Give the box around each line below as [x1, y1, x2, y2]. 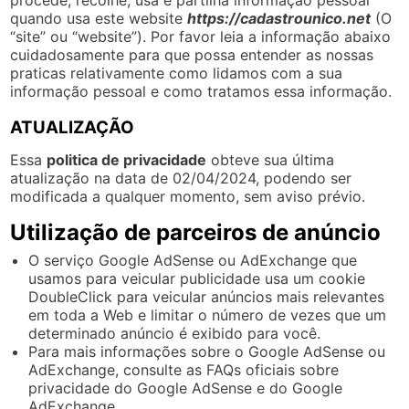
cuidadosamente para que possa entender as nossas [10, 45, 374, 64]
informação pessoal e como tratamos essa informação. [10, 81, 393, 100]
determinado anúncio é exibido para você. [28, 323, 321, 342]
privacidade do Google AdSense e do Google [28, 378, 343, 397]
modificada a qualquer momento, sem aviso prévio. [10, 186, 366, 205]
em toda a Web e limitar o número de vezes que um [28, 305, 387, 324]
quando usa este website [10, 8, 188, 27]
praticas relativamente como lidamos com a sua [10, 63, 343, 82]
